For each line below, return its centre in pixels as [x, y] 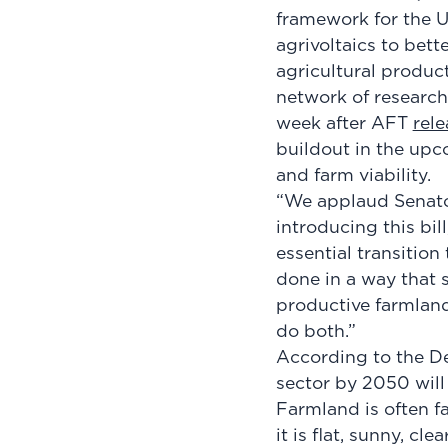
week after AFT [344, 124]
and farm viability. [360, 176]
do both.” [323, 332]
